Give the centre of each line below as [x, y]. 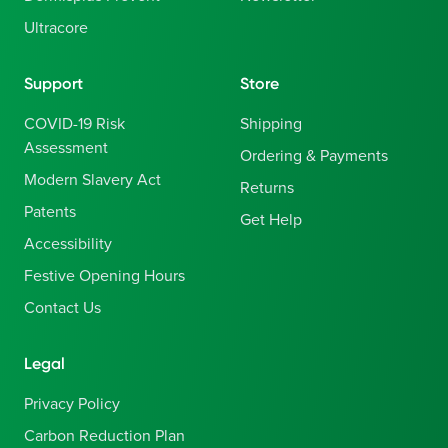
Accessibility [68, 244]
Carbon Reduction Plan [104, 436]
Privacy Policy [72, 404]
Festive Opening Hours [104, 276]
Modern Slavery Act [92, 180]
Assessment [66, 148]
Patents [50, 212]
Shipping [271, 124]
